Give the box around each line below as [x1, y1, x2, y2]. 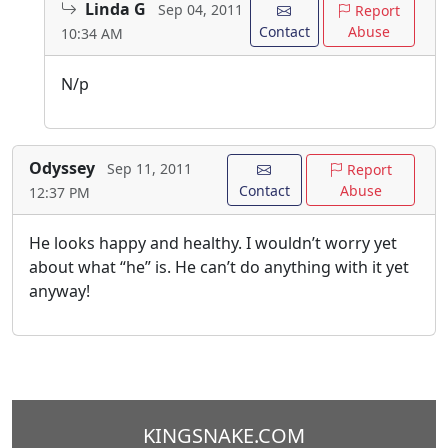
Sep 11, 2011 [107, 159, 192, 179]
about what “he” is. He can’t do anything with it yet [29, 256, 409, 279]
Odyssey [29, 157, 95, 180]
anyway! [29, 280, 90, 303]
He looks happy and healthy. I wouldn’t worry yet [29, 232, 397, 255]
